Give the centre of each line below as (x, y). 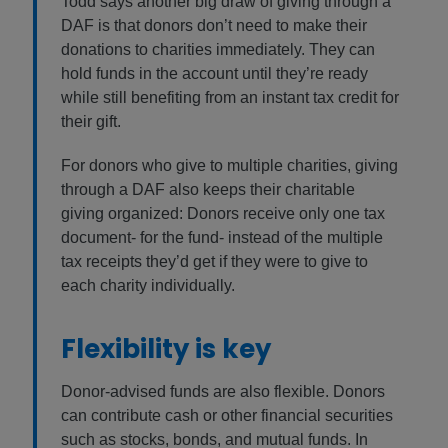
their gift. (91, 122)
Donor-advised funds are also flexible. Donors (223, 392)
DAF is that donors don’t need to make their (214, 26)
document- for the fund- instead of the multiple (222, 238)
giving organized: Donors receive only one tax (223, 214)
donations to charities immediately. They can (218, 50)
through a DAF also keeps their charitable (208, 190)
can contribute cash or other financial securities (227, 416)
